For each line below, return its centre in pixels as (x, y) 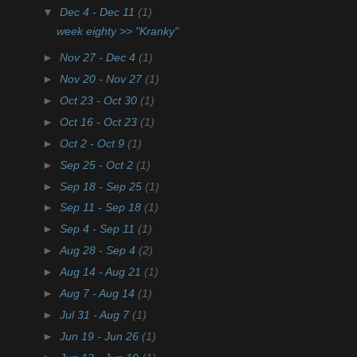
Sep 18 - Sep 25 (102, 186)
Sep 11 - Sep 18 (102, 208)
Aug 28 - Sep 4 (99, 251)
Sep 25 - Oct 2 (98, 165)
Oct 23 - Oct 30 (100, 101)
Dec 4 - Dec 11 (99, 13)
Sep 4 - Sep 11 (99, 229)
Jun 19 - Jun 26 (101, 336)
